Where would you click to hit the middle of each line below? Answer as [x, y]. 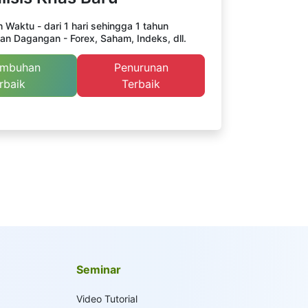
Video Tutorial [107, 299]
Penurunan [141, 67]
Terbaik [141, 84]
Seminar [98, 269]
